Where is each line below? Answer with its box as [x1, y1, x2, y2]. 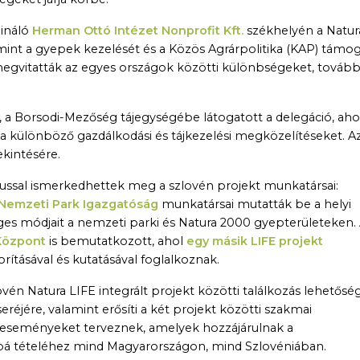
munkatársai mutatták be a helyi [158, 197, 351, 212]
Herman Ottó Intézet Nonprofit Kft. [32, 23, 243, 39]
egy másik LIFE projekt [186, 234, 323, 249]
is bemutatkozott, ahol [46, 234, 186, 249]
